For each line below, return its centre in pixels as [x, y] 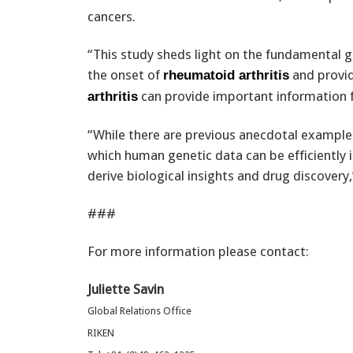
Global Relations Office [139, 310]
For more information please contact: [198, 251]
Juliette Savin [126, 289]
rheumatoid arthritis [226, 75]
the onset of [125, 74]
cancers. [111, 16]
